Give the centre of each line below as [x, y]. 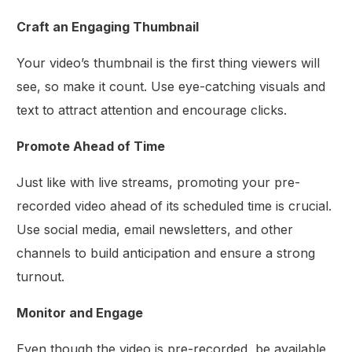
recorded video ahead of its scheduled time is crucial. [174, 205]
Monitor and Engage [80, 312]
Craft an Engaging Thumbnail [108, 26]
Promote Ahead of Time [91, 146]
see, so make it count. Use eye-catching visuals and [171, 86]
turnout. [41, 276]
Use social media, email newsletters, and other [155, 229]
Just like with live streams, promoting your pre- [159, 182]
